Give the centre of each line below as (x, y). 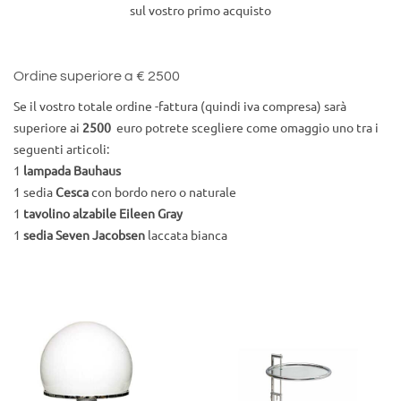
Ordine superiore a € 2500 (97, 77)
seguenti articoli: (61, 149)
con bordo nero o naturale (162, 192)
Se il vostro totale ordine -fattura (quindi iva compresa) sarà (180, 106)
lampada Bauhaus (72, 171)
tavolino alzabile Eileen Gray (103, 213)
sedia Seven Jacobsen (84, 235)
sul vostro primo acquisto (200, 10)
